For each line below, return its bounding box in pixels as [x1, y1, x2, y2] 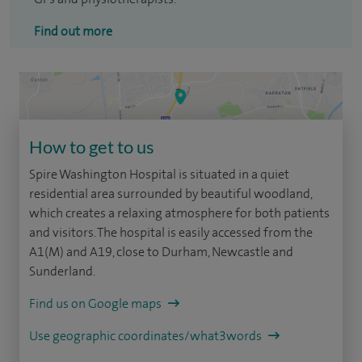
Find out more [34, 22, 112, 40]
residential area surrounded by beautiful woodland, [29, 184, 312, 202]
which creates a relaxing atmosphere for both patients [29, 204, 330, 221]
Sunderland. [29, 262, 95, 280]
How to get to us [29, 135, 154, 158]
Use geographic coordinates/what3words [29, 326, 264, 344]
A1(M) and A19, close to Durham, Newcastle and [29, 242, 293, 260]
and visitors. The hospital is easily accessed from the [29, 223, 313, 241]
